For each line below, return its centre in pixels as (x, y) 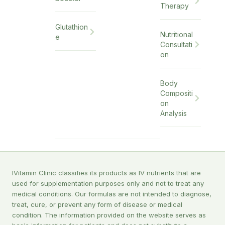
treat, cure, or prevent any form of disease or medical (97, 204)
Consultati (177, 44)
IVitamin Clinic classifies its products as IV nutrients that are (106, 173)
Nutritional (177, 34)
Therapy (175, 6)
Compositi (177, 93)
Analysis (174, 113)
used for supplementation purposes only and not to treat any (108, 183)
